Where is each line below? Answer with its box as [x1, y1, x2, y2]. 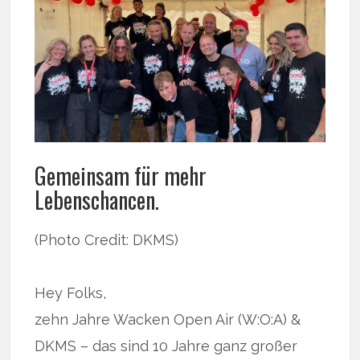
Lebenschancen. [35, 183, 160, 217]
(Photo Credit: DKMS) [35, 231, 179, 249]
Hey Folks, [35, 284, 107, 302]
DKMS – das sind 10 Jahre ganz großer [35, 337, 298, 355]
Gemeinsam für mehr [35, 159, 207, 193]
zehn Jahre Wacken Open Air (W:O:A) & [35, 311, 301, 329]
